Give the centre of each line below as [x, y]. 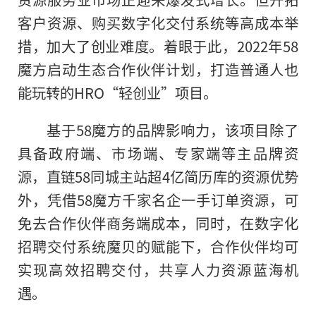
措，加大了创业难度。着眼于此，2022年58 [158, 46]
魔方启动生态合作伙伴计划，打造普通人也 [158, 69]
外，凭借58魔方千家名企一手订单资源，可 [158, 200]
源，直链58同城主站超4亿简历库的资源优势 [158, 177]
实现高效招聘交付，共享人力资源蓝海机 [158, 270]
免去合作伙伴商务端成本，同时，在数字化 [158, 223]
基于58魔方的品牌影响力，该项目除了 [172, 130]
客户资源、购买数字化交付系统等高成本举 [158, 23]
